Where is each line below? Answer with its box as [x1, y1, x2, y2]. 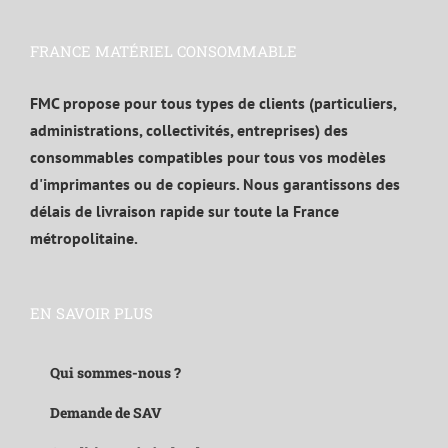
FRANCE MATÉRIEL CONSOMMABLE [30, 41, 297, 62]
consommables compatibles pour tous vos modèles [30, 147, 386, 168]
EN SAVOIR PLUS [30, 303, 153, 324]
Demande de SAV [50, 403, 162, 423]
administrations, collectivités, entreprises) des [30, 120, 348, 141]
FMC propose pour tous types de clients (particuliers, [30, 93, 396, 114]
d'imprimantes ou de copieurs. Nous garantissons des [30, 174, 400, 195]
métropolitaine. [30, 228, 138, 249]
